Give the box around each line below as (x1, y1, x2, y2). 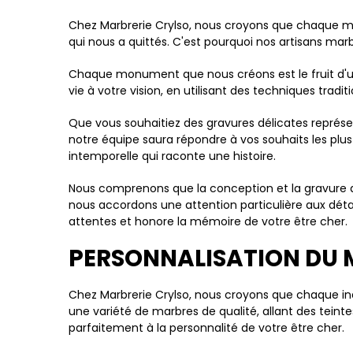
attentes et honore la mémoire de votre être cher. (69, 214, 347, 229)
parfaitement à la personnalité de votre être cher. (69, 320, 344, 336)
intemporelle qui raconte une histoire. (69, 148, 276, 164)
